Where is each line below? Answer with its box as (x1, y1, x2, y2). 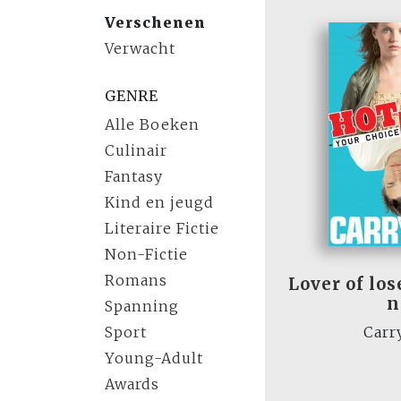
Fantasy (105, 167, 163, 185)
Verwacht (105, 39, 175, 57)
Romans (105, 271, 167, 289)
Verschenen (105, 13, 206, 31)
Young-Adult (105, 349, 203, 367)
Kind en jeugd (105, 193, 214, 211)
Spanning (105, 297, 179, 315)
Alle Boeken (105, 115, 200, 133)
